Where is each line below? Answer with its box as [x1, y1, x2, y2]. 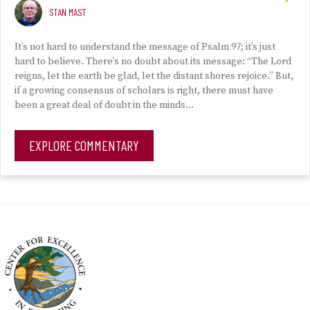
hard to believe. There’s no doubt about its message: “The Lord [15, 55, 291, 68]
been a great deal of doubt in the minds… [15, 99, 194, 111]
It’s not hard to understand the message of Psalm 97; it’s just [15, 41, 275, 53]
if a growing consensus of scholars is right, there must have [15, 84, 273, 97]
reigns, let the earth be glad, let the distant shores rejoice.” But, [15, 70, 293, 82]
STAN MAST [49, 6, 86, 18]
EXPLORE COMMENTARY [29, 137, 139, 154]
